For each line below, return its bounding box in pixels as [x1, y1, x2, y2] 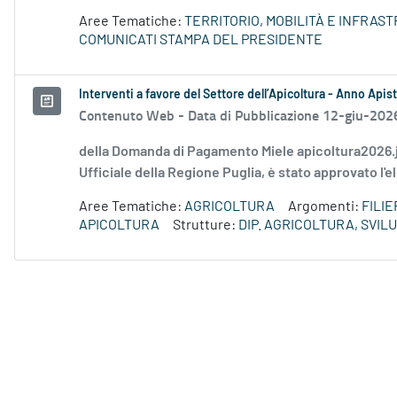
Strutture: [173, 218, 238, 233]
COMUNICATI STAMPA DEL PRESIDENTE [79, 33, 323, 48]
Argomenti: [288, 199, 362, 214]
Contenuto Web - [79, 105, 188, 126]
